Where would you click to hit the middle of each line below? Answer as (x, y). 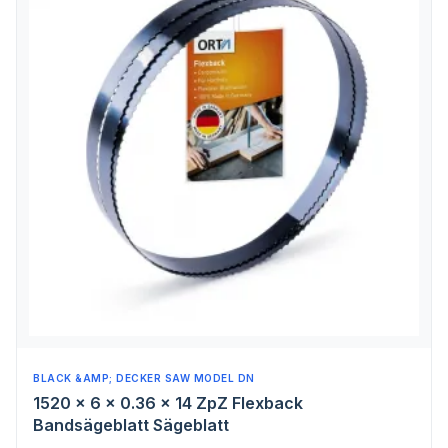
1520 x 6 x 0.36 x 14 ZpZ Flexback (168, 403)
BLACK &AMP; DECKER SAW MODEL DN (144, 378)
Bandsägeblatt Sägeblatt (131, 425)
